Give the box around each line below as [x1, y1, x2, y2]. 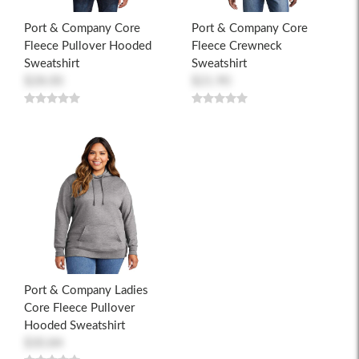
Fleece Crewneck [192, 40, 282, 53]
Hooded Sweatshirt [24, 320, 125, 333]
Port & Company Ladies [24, 284, 148, 297]
